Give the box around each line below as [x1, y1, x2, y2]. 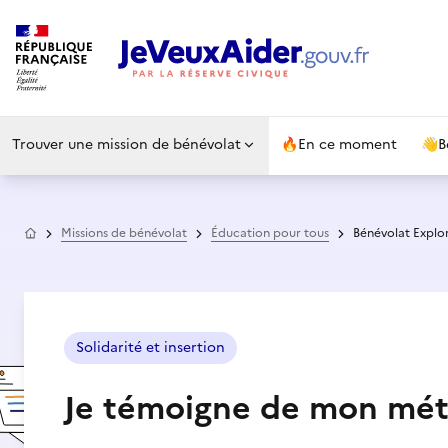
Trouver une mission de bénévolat [12, 134, 241, 155]
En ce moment [298, 134, 397, 155]
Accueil [36, 222, 79, 240]
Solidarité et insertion [76, 337, 225, 358]
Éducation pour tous [211, 224, 329, 242]
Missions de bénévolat [61, 224, 187, 242]
